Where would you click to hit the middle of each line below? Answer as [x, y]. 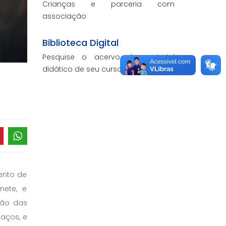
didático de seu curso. [83, 69]
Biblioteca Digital [80, 43]
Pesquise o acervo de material [108, 57]
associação [64, 16]
